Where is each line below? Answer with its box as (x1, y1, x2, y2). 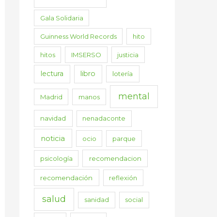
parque (112, 134, 136, 142)
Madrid (40, 93, 62, 101)
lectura (40, 69, 63, 78)
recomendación (40, 173, 93, 182)
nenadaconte (82, 114, 126, 123)
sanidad (84, 196, 109, 204)
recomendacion (89, 154, 141, 162)
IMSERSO (71, 50, 102, 59)
